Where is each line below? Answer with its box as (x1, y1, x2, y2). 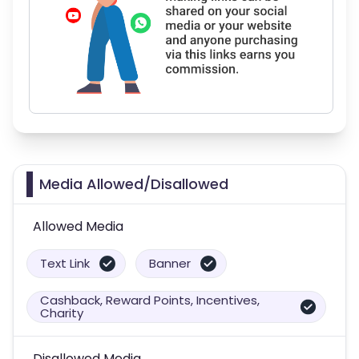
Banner (149, 254, 191, 272)
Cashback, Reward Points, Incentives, (40, 291, 260, 309)
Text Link (40, 254, 90, 272)
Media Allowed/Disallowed (39, 173, 228, 194)
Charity (40, 304, 83, 321)
